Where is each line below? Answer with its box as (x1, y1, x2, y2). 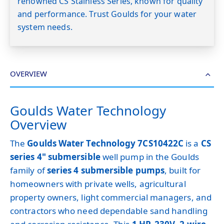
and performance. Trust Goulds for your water (17, 8, 197, 20)
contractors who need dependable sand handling (10, 205, 207, 217)
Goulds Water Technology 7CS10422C (27, 137, 184, 149)
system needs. (17, 21, 72, 33)
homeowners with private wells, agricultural (10, 178, 186, 190)
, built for (164, 164, 201, 176)
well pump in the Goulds (100, 151, 199, 163)
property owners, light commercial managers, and (10, 191, 211, 203)
